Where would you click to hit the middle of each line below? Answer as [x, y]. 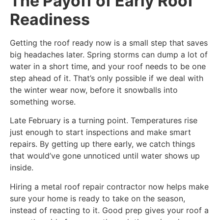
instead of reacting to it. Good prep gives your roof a [109, 210]
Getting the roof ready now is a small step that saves [109, 42]
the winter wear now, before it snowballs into [94, 90]
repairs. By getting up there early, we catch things [102, 144]
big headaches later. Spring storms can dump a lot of [109, 54]
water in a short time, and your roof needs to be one [108, 66]
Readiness [50, 19]
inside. [22, 168]
